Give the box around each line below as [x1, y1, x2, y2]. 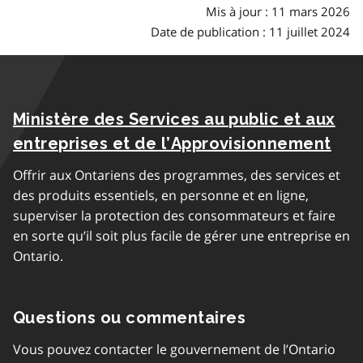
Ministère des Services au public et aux [13, 109, 335, 130]
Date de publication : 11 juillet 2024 [151, 23, 350, 41]
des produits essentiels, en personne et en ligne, [13, 186, 309, 205]
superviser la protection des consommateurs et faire [13, 207, 335, 225]
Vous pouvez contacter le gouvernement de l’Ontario [13, 340, 335, 359]
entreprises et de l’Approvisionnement [13, 134, 331, 154]
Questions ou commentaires [13, 308, 246, 328]
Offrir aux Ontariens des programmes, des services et [13, 166, 340, 185]
